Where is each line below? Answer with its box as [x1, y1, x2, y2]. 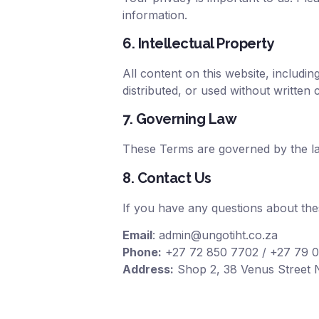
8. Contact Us [122, 169, 211, 187]
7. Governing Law [122, 110, 236, 128]
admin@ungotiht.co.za [159, 228, 278, 243]
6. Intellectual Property [122, 34, 274, 52]
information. [122, 7, 187, 22]
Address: [122, 262, 174, 277]
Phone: [122, 245, 162, 260]
